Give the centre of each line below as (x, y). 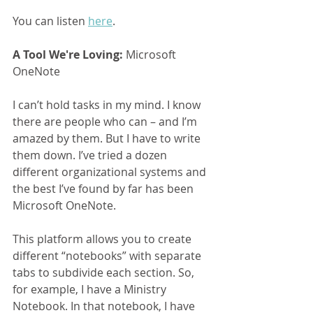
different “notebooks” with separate (108, 255)
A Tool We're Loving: (68, 54)
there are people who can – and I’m (106, 121)
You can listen (50, 21)
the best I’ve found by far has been (104, 188)
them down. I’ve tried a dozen (91, 155)
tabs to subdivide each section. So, (105, 272)
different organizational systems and (111, 172)
